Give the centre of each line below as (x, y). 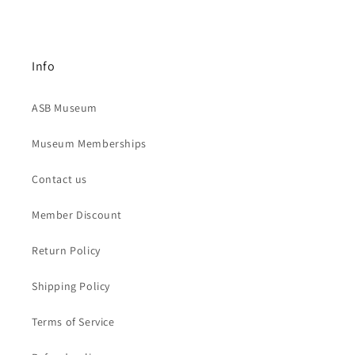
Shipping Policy (71, 286)
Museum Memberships (89, 144)
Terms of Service (73, 322)
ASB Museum (65, 108)
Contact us (59, 179)
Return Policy (66, 251)
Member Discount (77, 215)
